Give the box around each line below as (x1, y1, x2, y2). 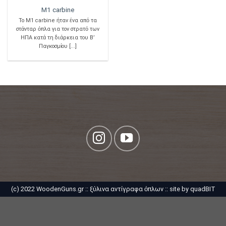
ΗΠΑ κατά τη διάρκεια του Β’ (21, 34, 95, 41)
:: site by (163, 185, 190, 193)
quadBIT (190, 185, 215, 193)
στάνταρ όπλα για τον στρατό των (16, 25, 99, 32)
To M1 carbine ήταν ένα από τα (19, 17, 97, 24)
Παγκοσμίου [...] (39, 42, 77, 49)
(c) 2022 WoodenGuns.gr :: (11, 185, 90, 193)
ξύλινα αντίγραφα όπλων (89, 185, 163, 193)
